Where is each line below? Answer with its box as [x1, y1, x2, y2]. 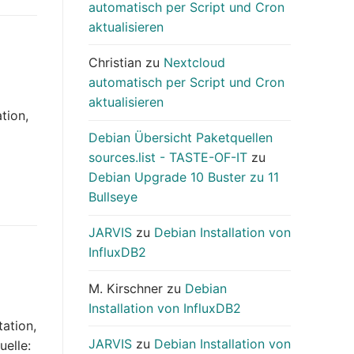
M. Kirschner [88, 280, 163, 296]
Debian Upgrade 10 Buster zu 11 [88, 169, 279, 186]
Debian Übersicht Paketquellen [88, 130, 273, 146]
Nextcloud [164, 55, 225, 71]
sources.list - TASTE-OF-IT [88, 149, 247, 166]
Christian [88, 55, 141, 71]
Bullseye [88, 189, 137, 205]
